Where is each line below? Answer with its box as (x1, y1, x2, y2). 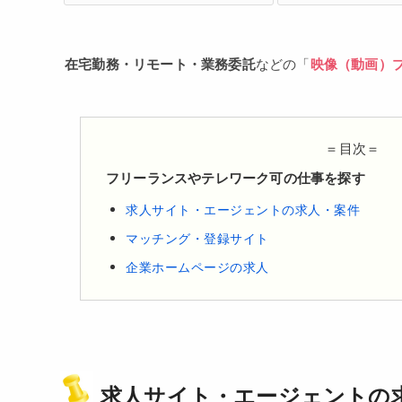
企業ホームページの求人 (126, 258, 269, 275)
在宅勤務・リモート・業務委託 (65, 55, 256, 73)
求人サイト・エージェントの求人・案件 (126, 201, 360, 218)
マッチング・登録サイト (126, 230, 269, 247)
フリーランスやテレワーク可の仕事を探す (106, 169, 365, 187)
